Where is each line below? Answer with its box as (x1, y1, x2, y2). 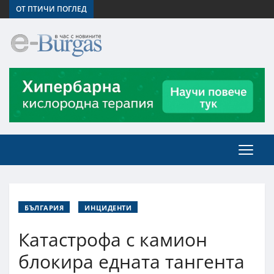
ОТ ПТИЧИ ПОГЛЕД (16, 4, 87, 14)
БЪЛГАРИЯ (24, 202, 64, 212)
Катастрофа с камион (18, 226, 207, 252)
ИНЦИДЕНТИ (84, 202, 132, 212)
